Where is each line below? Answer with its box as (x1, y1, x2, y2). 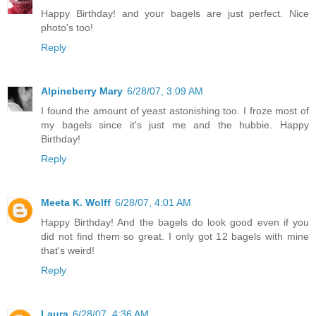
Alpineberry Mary (41, 85, 123, 97)
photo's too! (41, 22, 93, 34)
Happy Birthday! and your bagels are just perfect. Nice (41, 8, 309, 20)
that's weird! (41, 245, 95, 257)
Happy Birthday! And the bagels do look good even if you (41, 217, 309, 229)
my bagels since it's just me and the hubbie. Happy (41, 119, 309, 131)
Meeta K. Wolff (41, 197, 111, 209)
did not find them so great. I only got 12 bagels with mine (41, 231, 309, 243)
